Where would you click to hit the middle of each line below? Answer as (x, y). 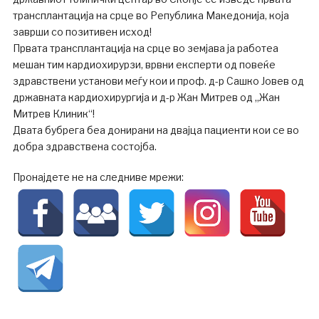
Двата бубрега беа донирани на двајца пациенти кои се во (156, 130)
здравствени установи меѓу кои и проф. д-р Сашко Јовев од (158, 81)
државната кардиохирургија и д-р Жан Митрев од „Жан (146, 98)
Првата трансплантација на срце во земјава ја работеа (145, 48)
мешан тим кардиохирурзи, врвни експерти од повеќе (144, 65)
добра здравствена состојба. (84, 147)
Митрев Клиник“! (53, 114)
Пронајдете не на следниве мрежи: (98, 177)
